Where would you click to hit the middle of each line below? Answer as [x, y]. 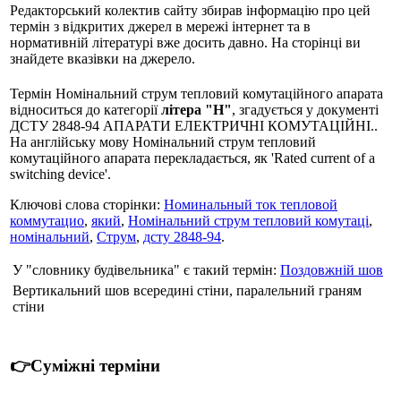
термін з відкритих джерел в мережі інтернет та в [160, 27]
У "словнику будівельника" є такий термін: [146, 269]
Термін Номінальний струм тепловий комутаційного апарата [196, 93]
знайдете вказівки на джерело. [102, 59]
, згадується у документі [305, 109]
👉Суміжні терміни [85, 365]
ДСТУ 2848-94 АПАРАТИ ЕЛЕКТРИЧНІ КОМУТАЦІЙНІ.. [194, 125]
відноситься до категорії [85, 109]
